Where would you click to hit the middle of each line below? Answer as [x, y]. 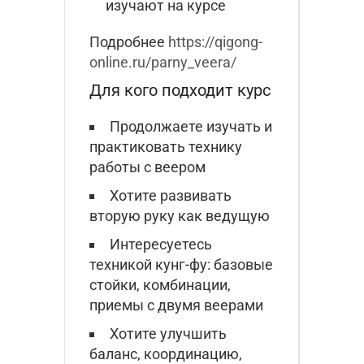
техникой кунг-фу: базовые [181, 264]
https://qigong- [215, 41]
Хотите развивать [171, 195]
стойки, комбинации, [160, 284]
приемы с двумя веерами [176, 305]
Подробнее [129, 41]
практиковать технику [166, 146]
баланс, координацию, [166, 353]
